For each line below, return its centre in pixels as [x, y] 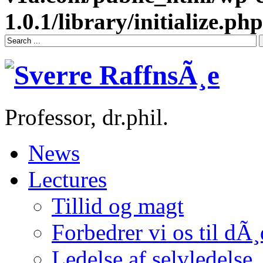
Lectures [68, 179]
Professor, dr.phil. [87, 117]
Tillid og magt [118, 205]
